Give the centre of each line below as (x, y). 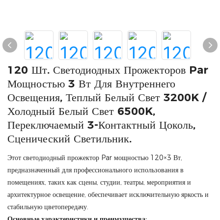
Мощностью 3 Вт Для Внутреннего (91, 84)
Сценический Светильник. (69, 139)
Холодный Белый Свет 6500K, (81, 111)
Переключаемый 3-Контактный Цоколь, (101, 125)
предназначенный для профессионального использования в (96, 170)
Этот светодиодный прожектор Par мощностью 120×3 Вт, (95, 158)
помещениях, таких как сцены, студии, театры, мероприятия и (99, 182)
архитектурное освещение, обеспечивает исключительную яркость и (108, 194)
